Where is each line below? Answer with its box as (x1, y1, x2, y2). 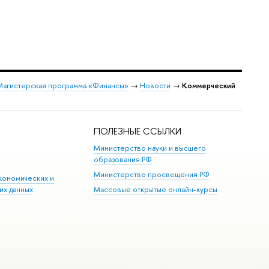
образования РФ (94, 154, 153, 165)
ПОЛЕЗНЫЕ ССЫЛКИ (94, 125, 182, 138)
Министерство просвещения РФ (94, 169, 210, 180)
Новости (139, 80, 171, 91)
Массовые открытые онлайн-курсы (94, 184, 218, 195)
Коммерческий (181, 80, 235, 91)
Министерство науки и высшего (94, 142, 207, 153)
